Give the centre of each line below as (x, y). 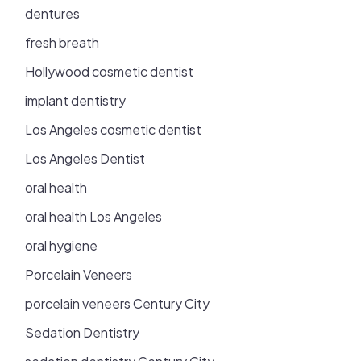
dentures (53, 13)
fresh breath (62, 42)
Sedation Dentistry (83, 332)
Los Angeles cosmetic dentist (114, 129)
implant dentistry (76, 100)
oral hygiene (62, 245)
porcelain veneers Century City (118, 303)
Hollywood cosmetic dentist (110, 71)
